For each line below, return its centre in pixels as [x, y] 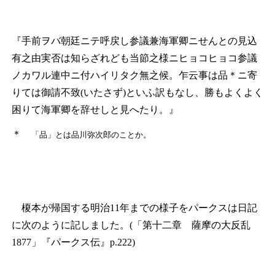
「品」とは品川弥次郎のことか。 [91, 135]
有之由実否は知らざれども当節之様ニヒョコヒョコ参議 [134, 58]
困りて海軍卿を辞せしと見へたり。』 [95, 110]
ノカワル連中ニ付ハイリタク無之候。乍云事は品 [119, 76]
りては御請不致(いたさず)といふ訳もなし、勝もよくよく [137, 93]
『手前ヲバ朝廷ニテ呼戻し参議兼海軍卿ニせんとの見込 [134, 41]
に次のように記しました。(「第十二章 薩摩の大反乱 [136, 225]
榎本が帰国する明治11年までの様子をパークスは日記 [134, 208]
